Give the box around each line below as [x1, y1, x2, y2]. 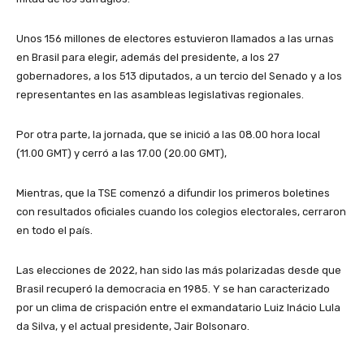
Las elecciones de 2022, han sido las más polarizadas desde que [16, 264, 341, 276]
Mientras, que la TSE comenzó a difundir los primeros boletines [16, 187, 330, 199]
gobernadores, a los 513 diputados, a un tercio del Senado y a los [16, 70, 342, 82]
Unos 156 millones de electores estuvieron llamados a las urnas [16, 32, 334, 45]
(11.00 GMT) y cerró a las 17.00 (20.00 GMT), [16, 147, 227, 159]
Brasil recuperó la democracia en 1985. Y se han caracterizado [16, 283, 330, 295]
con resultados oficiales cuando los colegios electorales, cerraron [16, 206, 346, 218]
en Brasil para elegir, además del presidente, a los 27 [16, 51, 279, 63]
